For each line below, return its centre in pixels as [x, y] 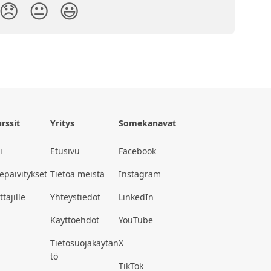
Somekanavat [147, 123]
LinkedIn [136, 197]
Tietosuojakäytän [84, 243]
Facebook [137, 151]
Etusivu [65, 151]
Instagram [140, 174]
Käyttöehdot [75, 220]
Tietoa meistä [77, 174]
